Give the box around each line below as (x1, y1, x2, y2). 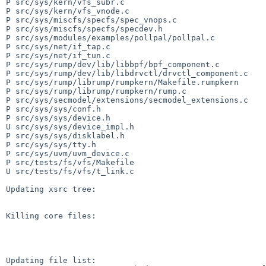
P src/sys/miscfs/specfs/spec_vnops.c (6, 15, 177, 24)
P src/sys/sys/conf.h (6, 104, 101, 113)
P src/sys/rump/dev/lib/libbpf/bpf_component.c (6, 59, 220, 69)
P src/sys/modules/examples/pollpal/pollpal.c (6, 33, 215, 42)
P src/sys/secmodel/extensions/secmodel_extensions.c (6, 95, 248, 104)
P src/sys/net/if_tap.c (6, 42, 110, 51)
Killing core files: (6, 211, 96, 220)
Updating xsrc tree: (6, 184, 96, 194)
